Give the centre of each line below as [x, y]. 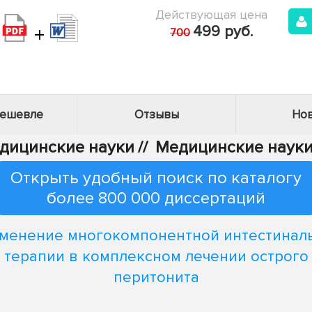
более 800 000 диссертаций [156, 198]
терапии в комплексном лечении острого [156, 256]
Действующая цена [211, 15]
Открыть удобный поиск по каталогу [156, 178]
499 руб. [223, 32]
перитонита [156, 277]
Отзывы [156, 115]
